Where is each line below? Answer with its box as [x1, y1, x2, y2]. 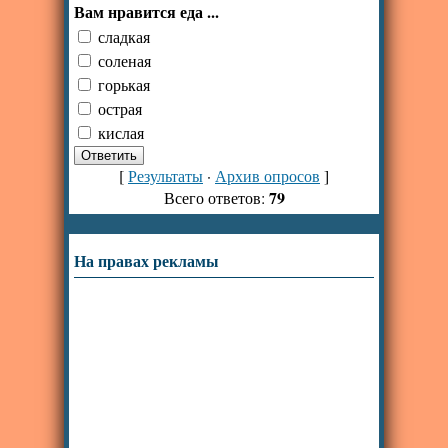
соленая [98, 49, 151, 71]
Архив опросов [215, 165, 320, 187]
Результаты [128, 165, 203, 187]
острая [98, 97, 142, 119]
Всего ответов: [163, 187, 269, 209]
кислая [98, 121, 144, 143]
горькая [98, 73, 150, 95]
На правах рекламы [74, 249, 219, 273]
